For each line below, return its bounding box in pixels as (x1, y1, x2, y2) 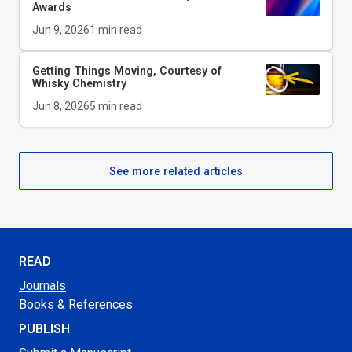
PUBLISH (19, 321, 70, 337)
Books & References (19, 297, 133, 313)
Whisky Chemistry (32, 76, 126, 90)
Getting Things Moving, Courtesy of (32, 64, 222, 77)
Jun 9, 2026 (32, 23, 90, 36)
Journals (19, 278, 66, 294)
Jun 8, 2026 (32, 99, 90, 112)
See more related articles (109, 164, 243, 178)
